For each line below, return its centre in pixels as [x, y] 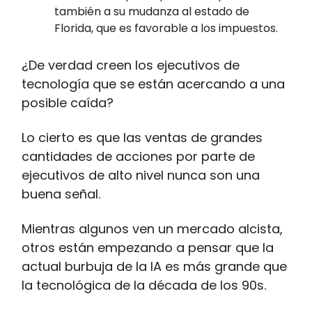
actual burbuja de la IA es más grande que [154, 267]
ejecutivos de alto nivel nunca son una [141, 175]
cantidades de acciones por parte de [138, 157]
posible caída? [68, 103]
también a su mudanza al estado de [152, 12]
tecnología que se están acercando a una [153, 84]
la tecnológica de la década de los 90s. [144, 286]
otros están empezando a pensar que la [148, 248]
